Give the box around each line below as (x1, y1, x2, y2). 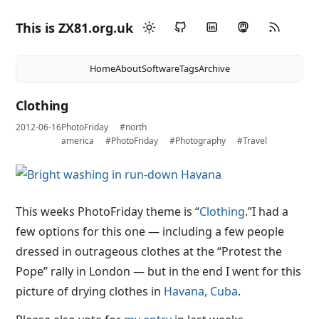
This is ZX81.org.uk (16, 19, 134, 36)
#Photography (169, 135, 226, 147)
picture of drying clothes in (16, 283, 164, 299)
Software (141, 62, 179, 75)
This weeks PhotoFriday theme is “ (16, 204, 200, 219)
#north (120, 121, 147, 133)
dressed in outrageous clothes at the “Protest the (16, 244, 283, 259)
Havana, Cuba (164, 283, 239, 299)
